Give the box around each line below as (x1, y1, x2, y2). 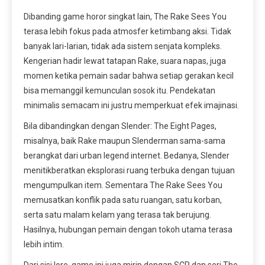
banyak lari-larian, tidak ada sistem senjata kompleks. (24, 41, 222, 51)
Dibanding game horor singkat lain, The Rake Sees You (24, 12, 227, 22)
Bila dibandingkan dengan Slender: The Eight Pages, (24, 121, 216, 131)
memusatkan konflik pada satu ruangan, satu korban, (24, 195, 222, 205)
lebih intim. (24, 240, 64, 250)
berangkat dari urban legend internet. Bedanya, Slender (24, 151, 230, 161)
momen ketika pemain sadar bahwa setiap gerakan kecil (24, 71, 234, 81)
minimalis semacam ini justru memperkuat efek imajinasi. (24, 101, 239, 111)
